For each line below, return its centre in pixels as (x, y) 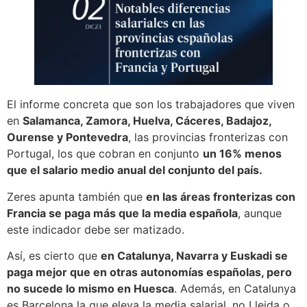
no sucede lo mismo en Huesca (90, 289)
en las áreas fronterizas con (221, 196)
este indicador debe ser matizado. (96, 229)
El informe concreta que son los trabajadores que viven (151, 105)
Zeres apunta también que (76, 196)
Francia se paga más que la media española (122, 213)
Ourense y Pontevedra (67, 137)
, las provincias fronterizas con (208, 137)
